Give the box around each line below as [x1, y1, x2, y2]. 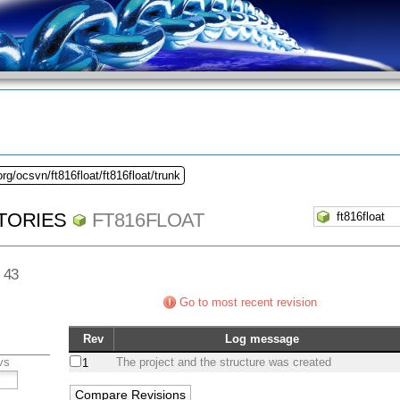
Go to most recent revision [179, 296, 317, 310]
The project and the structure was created [116, 355, 332, 370]
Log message [224, 332, 299, 346]
